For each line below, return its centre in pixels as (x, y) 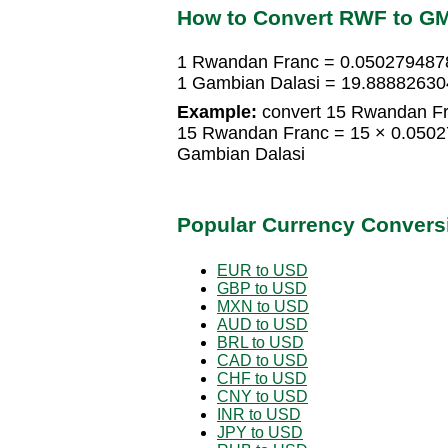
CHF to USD (262, 378)
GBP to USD (262, 288)
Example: (217, 112)
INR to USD (259, 414)
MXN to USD (263, 306)
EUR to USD (262, 270)
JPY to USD (260, 432)
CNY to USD (262, 396)
